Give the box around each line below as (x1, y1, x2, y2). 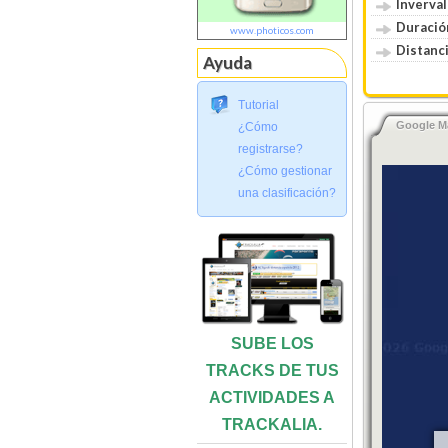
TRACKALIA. (222, 415, 322, 433)
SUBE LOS (230, 334, 314, 352)
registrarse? (238, 141, 303, 156)
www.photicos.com (230, 23, 314, 36)
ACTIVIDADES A (209, 388, 335, 406)
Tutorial (238, 97, 279, 112)
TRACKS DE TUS (205, 361, 339, 379)
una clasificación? (238, 185, 336, 200)
